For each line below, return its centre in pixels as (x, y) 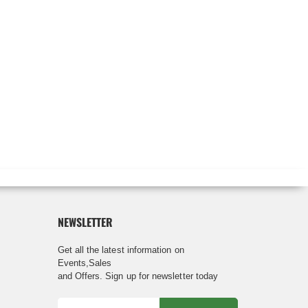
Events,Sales (85, 263)
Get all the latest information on (121, 250)
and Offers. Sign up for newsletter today (138, 276)
